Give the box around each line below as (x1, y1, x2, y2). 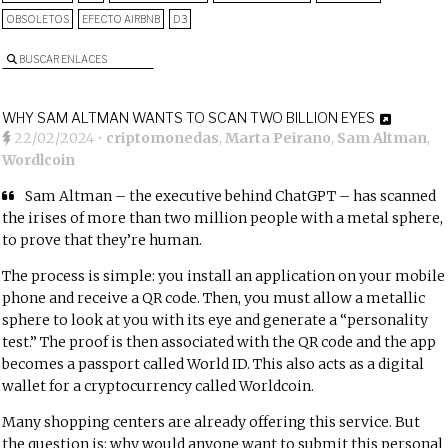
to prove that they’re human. (2, 231, 203, 249)
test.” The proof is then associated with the (2, 333, 299, 351)
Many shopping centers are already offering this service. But (2, 413, 421, 431)
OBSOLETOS (6, 13, 70, 25)
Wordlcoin (2, 151, 76, 169)
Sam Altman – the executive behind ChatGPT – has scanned (25, 187, 437, 205)
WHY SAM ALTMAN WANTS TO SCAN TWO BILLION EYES (2, 109, 376, 126)
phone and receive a (2, 289, 143, 307)
